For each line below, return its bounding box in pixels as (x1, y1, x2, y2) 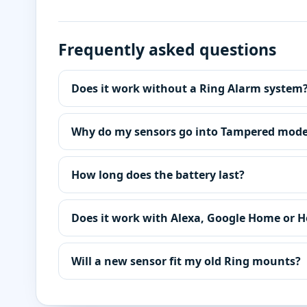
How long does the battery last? (71, 167, 245, 182)
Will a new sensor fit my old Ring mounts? (71, 253, 301, 269)
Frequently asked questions (58, 38, 276, 60)
